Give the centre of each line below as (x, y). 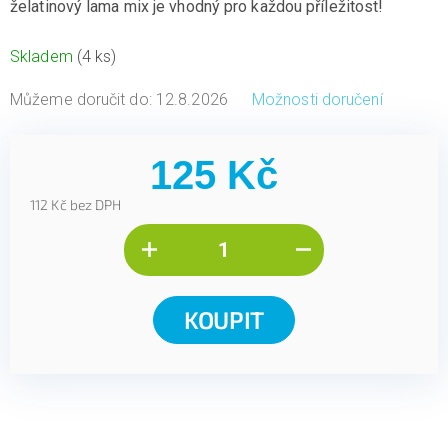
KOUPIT (224, 319)
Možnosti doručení (317, 99)
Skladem (43, 56)
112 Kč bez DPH (76, 204)
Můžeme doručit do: (81, 99)
